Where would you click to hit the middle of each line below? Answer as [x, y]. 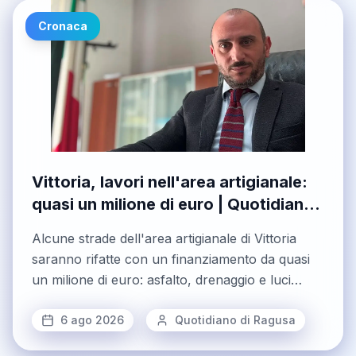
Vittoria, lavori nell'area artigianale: [170, 182]
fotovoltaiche [71, 301]
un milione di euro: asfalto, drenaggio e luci [161, 280]
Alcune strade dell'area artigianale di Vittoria [164, 239]
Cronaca [63, 26]
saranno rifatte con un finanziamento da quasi [171, 259]
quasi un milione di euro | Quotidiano [173, 205]
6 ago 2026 [92, 320]
